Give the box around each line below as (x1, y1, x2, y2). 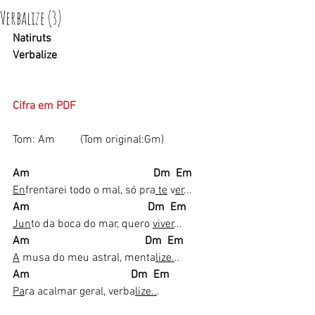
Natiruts (13, 32, 51, 46)
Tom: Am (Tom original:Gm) (13, 133, 164, 147)
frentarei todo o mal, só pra (25, 184, 155, 198)
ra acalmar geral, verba (25, 285, 135, 299)
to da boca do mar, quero (31, 217, 153, 231)
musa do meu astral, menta (20, 251, 155, 265)
